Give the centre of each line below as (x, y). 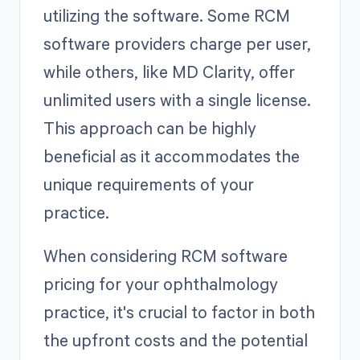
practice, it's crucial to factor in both (179, 311)
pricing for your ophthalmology (160, 283)
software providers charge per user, (177, 43)
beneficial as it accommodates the (171, 155)
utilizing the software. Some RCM (166, 15)
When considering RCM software (165, 255)
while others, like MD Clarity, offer (169, 71)
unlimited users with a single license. (177, 99)
